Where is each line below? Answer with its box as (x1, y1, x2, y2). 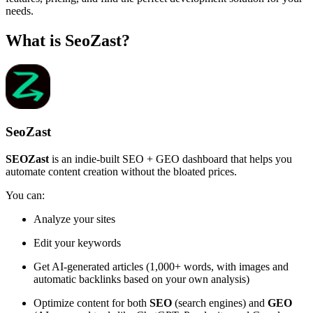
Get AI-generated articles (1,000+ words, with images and (34, 261, 289, 273)
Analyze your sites (34, 213, 115, 226)
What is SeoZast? (6, 31, 130, 50)
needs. (6, 4, 34, 17)
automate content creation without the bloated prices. (6, 166, 237, 178)
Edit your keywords (34, 237, 121, 249)
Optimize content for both (34, 297, 150, 310)
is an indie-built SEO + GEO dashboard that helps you (49, 153, 292, 166)
